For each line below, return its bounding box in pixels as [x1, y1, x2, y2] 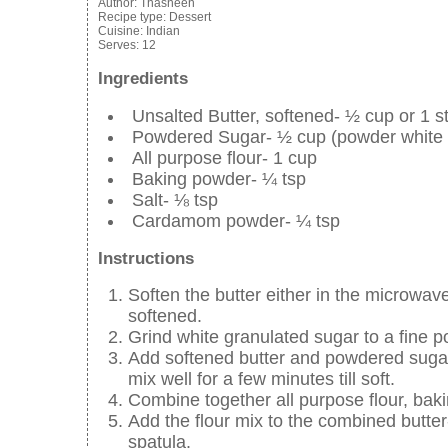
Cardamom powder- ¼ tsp [132, 210, 340, 231]
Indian [146, 24, 180, 39]
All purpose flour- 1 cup [132, 147, 317, 168]
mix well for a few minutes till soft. [128, 369, 395, 390]
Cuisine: [98, 24, 146, 39]
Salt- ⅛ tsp [132, 189, 218, 210]
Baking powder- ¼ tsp [132, 168, 306, 189]
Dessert [169, 10, 211, 25]
